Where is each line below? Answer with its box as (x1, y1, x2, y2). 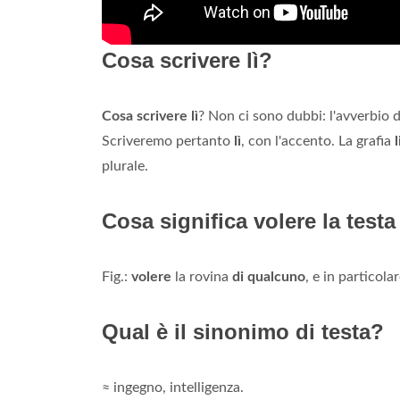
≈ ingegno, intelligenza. (102, 380, 244, 396)
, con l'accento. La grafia (241, 134, 395, 149)
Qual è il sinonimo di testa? (102, 320, 384, 345)
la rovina (171, 270, 232, 285)
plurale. (102, 159, 148, 174)
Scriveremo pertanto (102, 134, 234, 149)
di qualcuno (232, 270, 305, 285)
